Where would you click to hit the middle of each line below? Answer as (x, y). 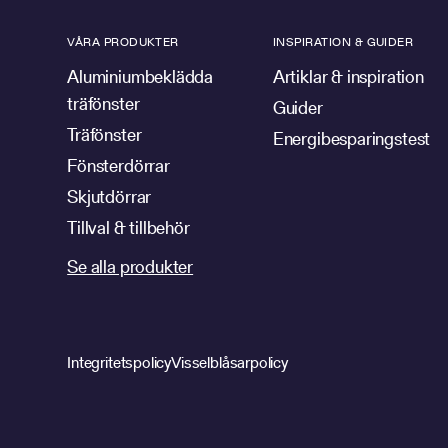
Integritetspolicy (119, 363)
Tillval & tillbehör (128, 227)
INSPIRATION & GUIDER (343, 41)
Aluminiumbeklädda (140, 76)
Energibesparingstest (351, 138)
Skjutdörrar (109, 196)
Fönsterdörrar (118, 165)
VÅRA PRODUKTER (123, 41)
